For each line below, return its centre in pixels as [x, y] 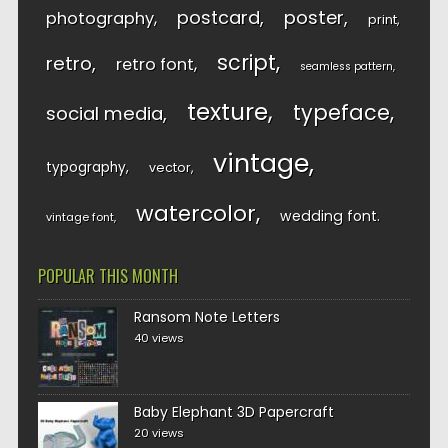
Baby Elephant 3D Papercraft [233, 412]
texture [227, 112]
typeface [341, 113]
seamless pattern [346, 67]
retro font [154, 65]
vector [169, 168]
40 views [158, 338]
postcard [218, 18]
